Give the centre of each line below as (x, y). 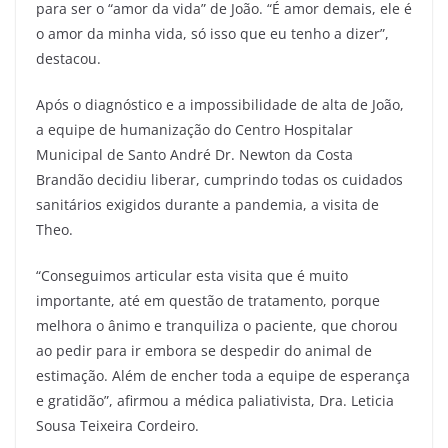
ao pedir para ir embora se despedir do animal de (204, 350)
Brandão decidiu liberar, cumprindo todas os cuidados (219, 179)
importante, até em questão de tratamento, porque (208, 300)
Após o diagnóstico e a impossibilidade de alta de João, (220, 104)
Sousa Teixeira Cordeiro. (117, 425)
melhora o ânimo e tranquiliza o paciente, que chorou (217, 325)
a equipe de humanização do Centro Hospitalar (194, 129)
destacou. (68, 58)
